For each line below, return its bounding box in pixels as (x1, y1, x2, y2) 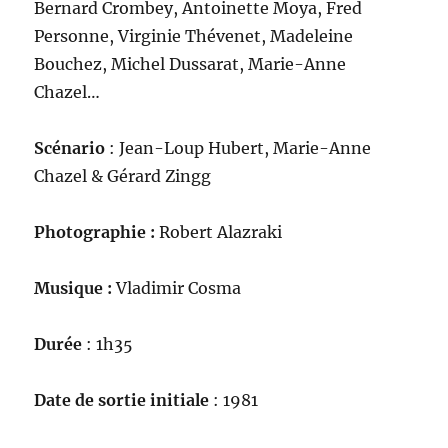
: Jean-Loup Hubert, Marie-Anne (105, 137, 372, 158)
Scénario (34, 137, 106, 158)
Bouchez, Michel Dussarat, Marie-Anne (34, 53, 347, 74)
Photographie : (34, 221, 156, 242)
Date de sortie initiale (34, 389, 210, 410)
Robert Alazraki (155, 221, 283, 242)
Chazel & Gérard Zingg (34, 165, 212, 186)
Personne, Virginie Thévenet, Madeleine (34, 25, 354, 46)
